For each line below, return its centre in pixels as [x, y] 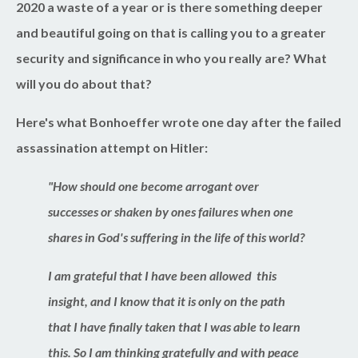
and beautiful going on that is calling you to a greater [171, 32]
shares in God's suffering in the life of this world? [177, 237]
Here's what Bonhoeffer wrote [107, 121]
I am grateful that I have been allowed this [162, 275]
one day [225, 121]
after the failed [296, 121]
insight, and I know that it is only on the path [167, 300]
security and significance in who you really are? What [171, 58]
